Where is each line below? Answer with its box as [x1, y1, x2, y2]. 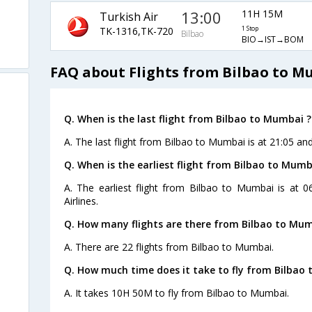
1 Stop [241, 24, 258, 33]
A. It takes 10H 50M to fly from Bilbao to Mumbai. [63, 286, 289, 299]
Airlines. [63, 194, 98, 208]
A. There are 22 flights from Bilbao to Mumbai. [63, 240, 274, 253]
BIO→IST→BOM [241, 33, 304, 46]
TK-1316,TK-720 [99, 24, 173, 38]
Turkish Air [99, 8, 158, 24]
